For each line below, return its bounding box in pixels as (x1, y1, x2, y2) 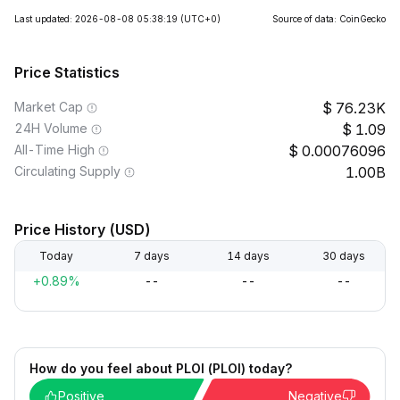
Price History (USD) (14, 221, 151, 238)
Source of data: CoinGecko (272, 13, 386, 24)
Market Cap (14, 99, 83, 114)
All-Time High (14, 142, 95, 157)
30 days (321, 249, 365, 262)
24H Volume (14, 121, 87, 136)
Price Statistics (14, 63, 120, 81)
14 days (226, 249, 270, 262)
